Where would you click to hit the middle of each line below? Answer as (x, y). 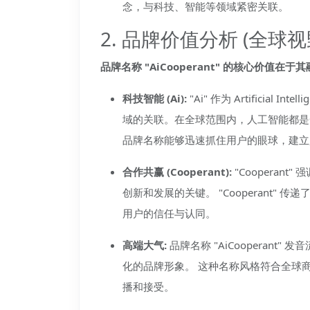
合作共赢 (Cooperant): (177, 172)
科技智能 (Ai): (155, 98)
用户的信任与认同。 (169, 213)
